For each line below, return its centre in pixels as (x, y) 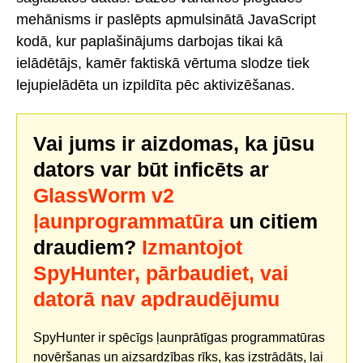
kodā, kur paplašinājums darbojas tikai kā (149, 41)
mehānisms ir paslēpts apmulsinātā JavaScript (166, 19)
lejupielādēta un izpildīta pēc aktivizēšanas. (156, 85)
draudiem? (88, 248)
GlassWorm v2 (104, 196)
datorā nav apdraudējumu (156, 299)
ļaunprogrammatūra (128, 222)
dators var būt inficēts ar (151, 170)
